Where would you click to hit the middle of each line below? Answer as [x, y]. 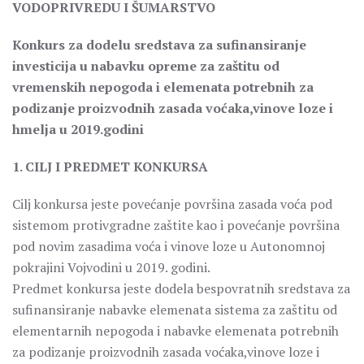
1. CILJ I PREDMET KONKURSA [110, 167]
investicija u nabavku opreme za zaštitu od [146, 66]
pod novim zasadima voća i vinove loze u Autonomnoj [169, 246]
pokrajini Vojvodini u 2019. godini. [111, 267]
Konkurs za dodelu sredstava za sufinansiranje [159, 45]
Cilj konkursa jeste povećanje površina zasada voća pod [172, 204]
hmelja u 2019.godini [78, 129]
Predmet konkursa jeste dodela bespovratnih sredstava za [181, 288]
